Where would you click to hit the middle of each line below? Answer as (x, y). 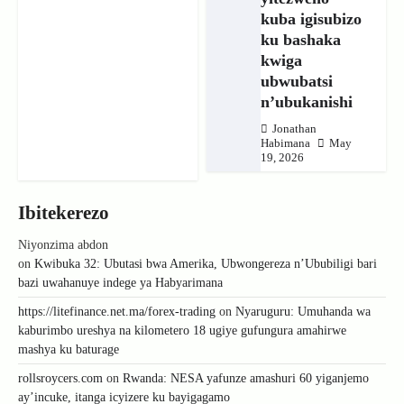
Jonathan (294, 129)
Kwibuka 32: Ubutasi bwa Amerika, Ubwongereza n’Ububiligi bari (206, 263)
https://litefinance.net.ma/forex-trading (117, 311)
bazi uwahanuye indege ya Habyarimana (120, 282)
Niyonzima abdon (63, 244)
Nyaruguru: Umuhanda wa (303, 311)
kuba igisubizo (311, 18)
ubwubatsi (296, 81)
